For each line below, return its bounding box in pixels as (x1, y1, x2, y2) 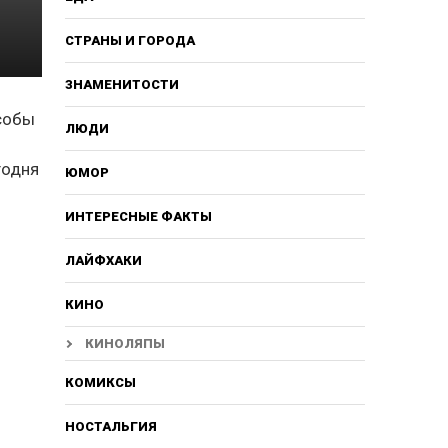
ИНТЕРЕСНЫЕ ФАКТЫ (64, 208, 212, 224)
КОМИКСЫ (64, 374, 136, 390)
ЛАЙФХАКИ (64, 252, 142, 268)
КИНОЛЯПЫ (84, 335, 165, 351)
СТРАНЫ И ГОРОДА (64, 32, 195, 48)
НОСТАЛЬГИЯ (64, 418, 157, 434)
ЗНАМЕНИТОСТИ (64, 76, 179, 92)
